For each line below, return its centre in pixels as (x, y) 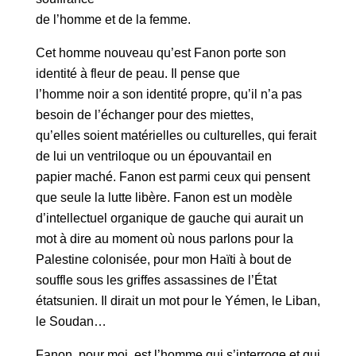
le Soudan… (71, 321)
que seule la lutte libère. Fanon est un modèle (164, 197)
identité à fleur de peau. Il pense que (137, 73)
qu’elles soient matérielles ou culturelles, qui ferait (176, 135)
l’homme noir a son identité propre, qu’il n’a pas (168, 94)
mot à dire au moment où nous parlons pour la (164, 238)
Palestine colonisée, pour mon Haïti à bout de (163, 259)
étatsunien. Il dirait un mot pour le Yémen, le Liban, (178, 300)
